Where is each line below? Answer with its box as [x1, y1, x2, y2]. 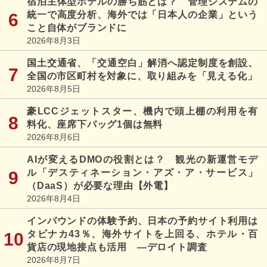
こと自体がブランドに [27, 22, 127, 33]
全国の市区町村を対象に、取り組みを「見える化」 [27, 70, 257, 81]
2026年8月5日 [27, 83, 80, 94]
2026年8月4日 [27, 193, 80, 203]
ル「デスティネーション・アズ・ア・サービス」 [27, 167, 258, 178]
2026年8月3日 [27, 35, 80, 45]
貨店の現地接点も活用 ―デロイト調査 [27, 241, 207, 252]
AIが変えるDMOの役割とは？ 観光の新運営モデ [27, 154, 258, 164]
